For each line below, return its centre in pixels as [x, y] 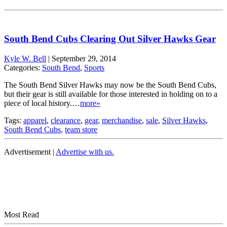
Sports [94, 67]
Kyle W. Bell [25, 58]
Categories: [23, 67]
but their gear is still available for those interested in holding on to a [111, 94]
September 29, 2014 [84, 58]
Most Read [22, 214]
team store [81, 129]
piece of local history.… [42, 103]
